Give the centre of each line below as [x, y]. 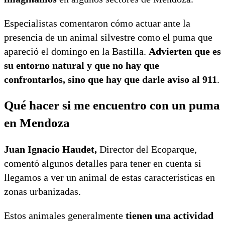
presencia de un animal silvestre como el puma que [108, 37]
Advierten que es [185, 51]
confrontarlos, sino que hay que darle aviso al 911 [110, 79]
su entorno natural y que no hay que [82, 65]
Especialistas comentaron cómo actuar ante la [97, 23]
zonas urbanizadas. [42, 192]
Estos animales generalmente [64, 216]
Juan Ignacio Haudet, [50, 149]
